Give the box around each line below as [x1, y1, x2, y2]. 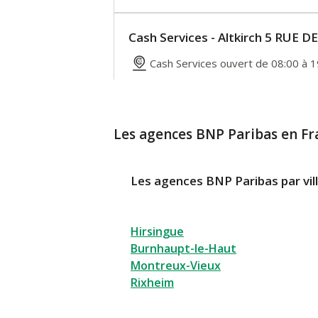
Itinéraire [169, 148, 217, 163]
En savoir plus [136, 119, 210, 135]
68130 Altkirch [128, 97, 198, 111]
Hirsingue [131, 224, 184, 240]
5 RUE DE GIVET [128, 79, 210, 94]
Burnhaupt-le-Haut [131, 241, 236, 257]
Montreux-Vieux [131, 258, 221, 274]
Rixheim [131, 275, 174, 291]
